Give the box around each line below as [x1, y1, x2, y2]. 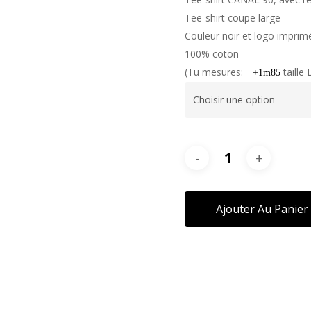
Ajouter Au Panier [216, 201, 309, 217]
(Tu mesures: [185, 65, 246, 78]
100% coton [185, 47, 239, 60]
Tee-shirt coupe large [185, 11, 281, 24]
